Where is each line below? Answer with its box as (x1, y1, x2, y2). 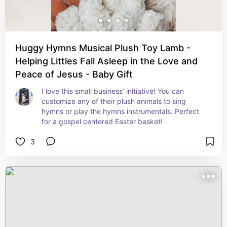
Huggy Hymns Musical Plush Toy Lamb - (15, 43, 191, 53)
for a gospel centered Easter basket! (42, 117, 163, 126)
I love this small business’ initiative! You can (42, 87, 184, 95)
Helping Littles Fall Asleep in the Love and (15, 56, 198, 66)
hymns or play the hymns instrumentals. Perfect (42, 107, 199, 116)
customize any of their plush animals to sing (42, 97, 186, 105)
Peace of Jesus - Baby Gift (15, 69, 133, 80)
